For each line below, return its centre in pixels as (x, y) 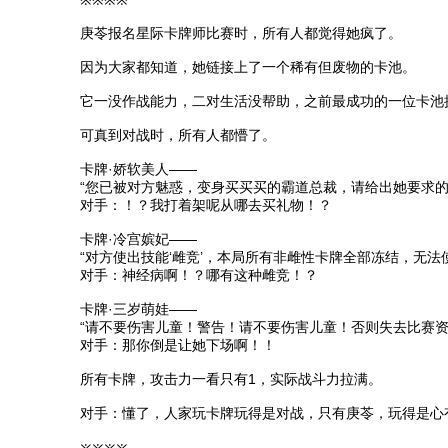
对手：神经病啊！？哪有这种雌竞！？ (199, 275)
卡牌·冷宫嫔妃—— (138, 239)
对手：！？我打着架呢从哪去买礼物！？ (206, 205)
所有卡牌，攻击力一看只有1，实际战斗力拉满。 (231, 379)
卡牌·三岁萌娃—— (138, 309)
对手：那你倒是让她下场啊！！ (178, 345)
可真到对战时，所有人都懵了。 (178, 135)
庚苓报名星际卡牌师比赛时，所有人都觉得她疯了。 (241, 33)
